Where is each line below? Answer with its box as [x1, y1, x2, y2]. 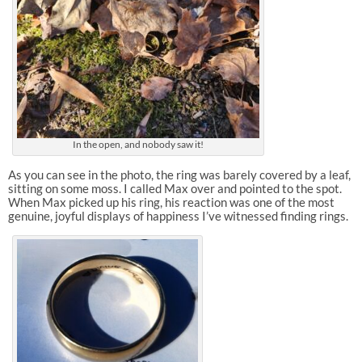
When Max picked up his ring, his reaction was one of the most [7, 194, 335, 209]
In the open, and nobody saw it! [72, 137, 204, 150]
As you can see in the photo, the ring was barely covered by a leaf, [7, 166, 351, 182]
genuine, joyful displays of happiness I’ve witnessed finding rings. [7, 208, 348, 223]
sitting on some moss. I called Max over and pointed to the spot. [7, 180, 342, 196]
